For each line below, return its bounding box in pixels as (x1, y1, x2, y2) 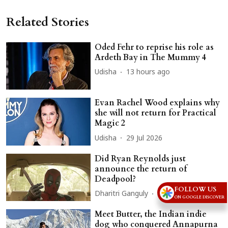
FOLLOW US (174, 185, 217, 194)
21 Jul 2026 (158, 190, 194, 199)
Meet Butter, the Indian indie (95, 209, 207, 220)
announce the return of (95, 163, 187, 175)
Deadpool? (95, 173, 136, 185)
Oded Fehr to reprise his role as (95, 41, 214, 53)
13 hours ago (126, 68, 170, 77)
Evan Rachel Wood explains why (95, 97, 220, 109)
